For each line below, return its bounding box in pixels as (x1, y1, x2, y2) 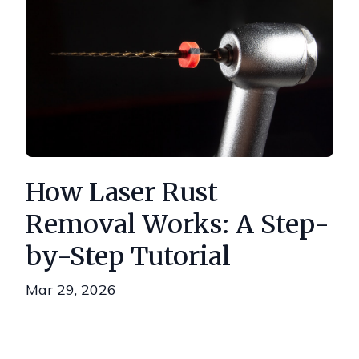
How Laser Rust (26, 176, 218, 208)
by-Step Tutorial (26, 240, 231, 272)
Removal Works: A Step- (26, 208, 329, 240)
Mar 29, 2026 (26, 280, 116, 299)
